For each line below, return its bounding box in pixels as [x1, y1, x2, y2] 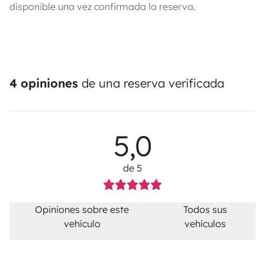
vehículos [184, 217, 226, 230]
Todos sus [183, 203, 227, 215]
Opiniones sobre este [35, 203, 130, 215]
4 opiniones [9, 75, 78, 91]
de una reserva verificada [78, 75, 224, 91]
